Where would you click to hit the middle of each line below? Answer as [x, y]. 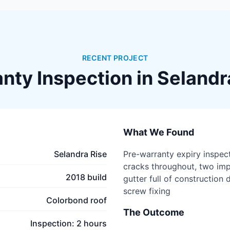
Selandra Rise [80, 154]
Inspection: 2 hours [69, 223]
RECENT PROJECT [115, 58]
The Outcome [154, 212]
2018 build [86, 177]
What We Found [159, 132]
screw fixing [147, 191]
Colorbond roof [76, 200]
